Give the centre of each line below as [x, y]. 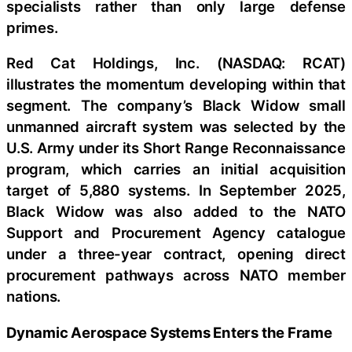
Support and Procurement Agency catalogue [176, 233]
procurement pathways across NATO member [176, 275]
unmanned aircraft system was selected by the [176, 126]
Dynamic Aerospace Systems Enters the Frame [169, 332]
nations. [34, 296]
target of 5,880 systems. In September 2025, [176, 190]
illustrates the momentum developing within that [176, 84]
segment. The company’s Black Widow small [176, 105]
